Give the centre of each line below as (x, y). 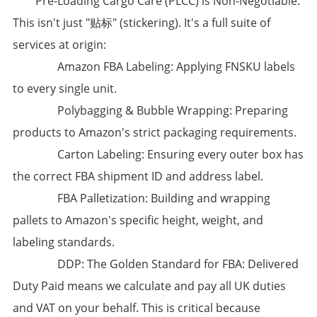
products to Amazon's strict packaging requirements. (154, 133)
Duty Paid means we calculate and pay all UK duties (149, 286)
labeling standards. (63, 242)
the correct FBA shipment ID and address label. (138, 177)
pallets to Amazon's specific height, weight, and (138, 220)
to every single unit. (64, 89)
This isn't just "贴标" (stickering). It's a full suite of (141, 23)
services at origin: (59, 45)
